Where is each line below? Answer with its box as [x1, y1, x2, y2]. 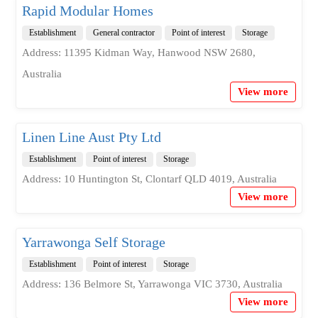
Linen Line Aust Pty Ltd [21, 128, 161, 145]
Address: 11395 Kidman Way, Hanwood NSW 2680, [21, 46, 256, 58]
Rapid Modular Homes [21, 2, 153, 18]
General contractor [92, 27, 155, 38]
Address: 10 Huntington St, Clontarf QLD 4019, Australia [21, 172, 277, 185]
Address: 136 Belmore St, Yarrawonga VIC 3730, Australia [21, 278, 283, 290]
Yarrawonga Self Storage [21, 234, 165, 250]
